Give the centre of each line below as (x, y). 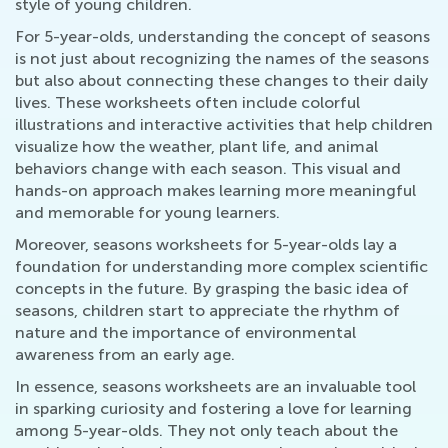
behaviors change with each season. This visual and (208, 168)
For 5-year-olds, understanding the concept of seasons (222, 36)
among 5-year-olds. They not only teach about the (206, 430)
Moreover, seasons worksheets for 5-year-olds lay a (206, 244)
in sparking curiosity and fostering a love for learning (213, 408)
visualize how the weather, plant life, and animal (196, 146)
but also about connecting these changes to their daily (221, 80)
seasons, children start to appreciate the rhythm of (207, 310)
